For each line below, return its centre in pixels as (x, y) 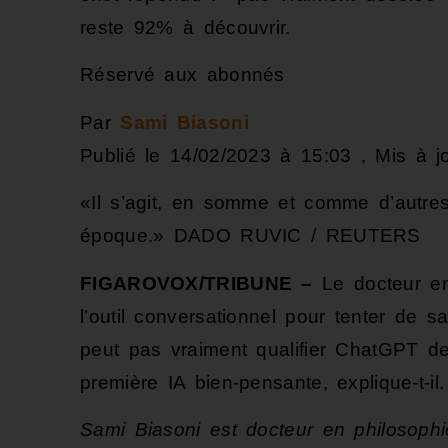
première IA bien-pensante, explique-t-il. (262, 382)
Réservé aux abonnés (182, 75)
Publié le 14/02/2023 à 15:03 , (228, 155)
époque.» (127, 236)
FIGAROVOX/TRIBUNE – (196, 283)
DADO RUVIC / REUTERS (297, 236)
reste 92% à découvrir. (190, 27)
